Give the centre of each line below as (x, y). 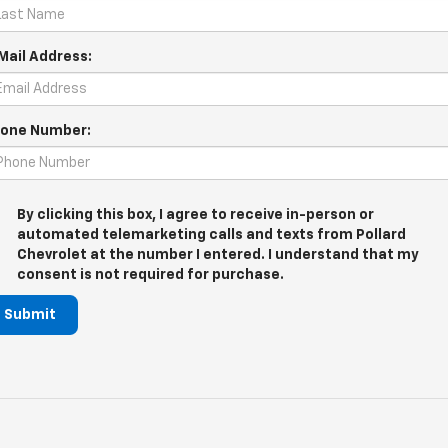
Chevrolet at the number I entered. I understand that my (218, 255)
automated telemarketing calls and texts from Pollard (211, 235)
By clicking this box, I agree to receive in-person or (195, 215)
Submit (30, 315)
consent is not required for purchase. (150, 275)
